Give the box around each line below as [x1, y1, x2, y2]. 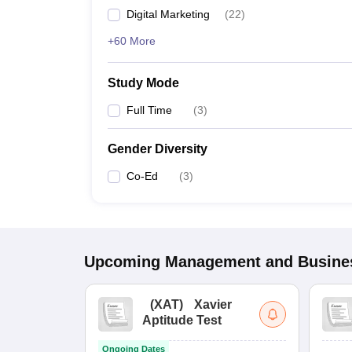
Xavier [194, 298, 232, 311]
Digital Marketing [126, 8, 210, 20]
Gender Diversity [108, 142, 207, 156]
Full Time [126, 104, 172, 116]
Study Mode [108, 76, 179, 90]
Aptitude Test [142, 313, 222, 327]
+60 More [108, 35, 156, 47]
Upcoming [84, 253, 160, 270]
